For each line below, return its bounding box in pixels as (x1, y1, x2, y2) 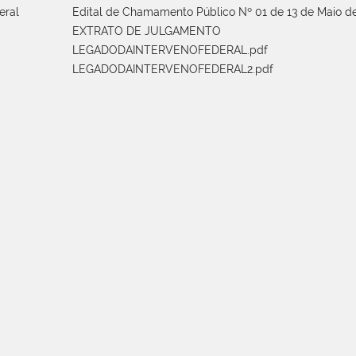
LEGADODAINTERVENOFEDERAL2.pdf (72, 62, 273, 75)
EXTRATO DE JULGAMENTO (72, 24, 221, 37)
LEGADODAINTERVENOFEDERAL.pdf (72, 43, 268, 56)
